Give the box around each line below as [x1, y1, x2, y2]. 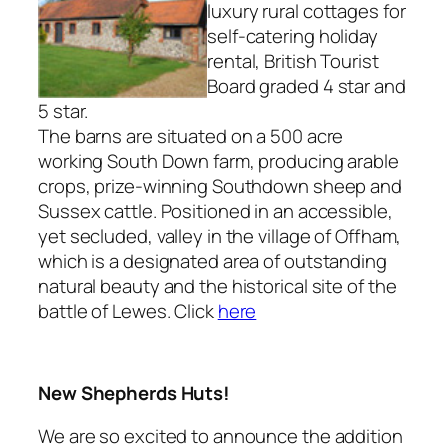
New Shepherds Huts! [38, 379, 231, 406]
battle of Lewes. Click [38, 297, 218, 324]
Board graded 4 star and [207, 72, 406, 99]
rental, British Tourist [207, 47, 379, 74]
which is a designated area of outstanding [38, 247, 387, 274]
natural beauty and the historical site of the [38, 272, 397, 299]
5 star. [38, 97, 89, 124]
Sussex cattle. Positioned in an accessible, [38, 197, 393, 224]
